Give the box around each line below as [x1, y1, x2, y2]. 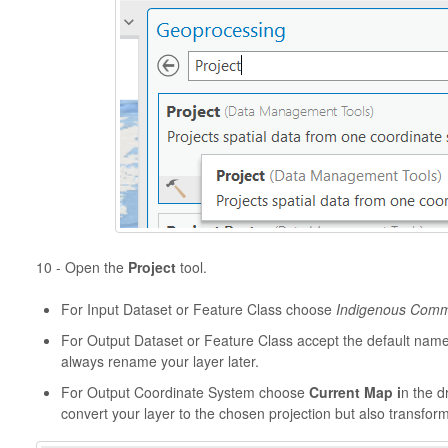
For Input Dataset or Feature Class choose [60, 298, 336, 319]
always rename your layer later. [60, 350, 259, 371]
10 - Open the [35, 256, 128, 277]
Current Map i [308, 381, 401, 402]
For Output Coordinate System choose [60, 381, 309, 402]
